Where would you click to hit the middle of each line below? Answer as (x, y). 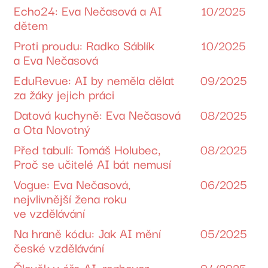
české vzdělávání (59, 247)
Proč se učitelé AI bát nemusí (93, 163)
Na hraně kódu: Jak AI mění (88, 232)
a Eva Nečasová (56, 59)
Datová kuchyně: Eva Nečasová (98, 114)
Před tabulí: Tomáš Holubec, (87, 149)
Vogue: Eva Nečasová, (72, 183)
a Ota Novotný (52, 128)
